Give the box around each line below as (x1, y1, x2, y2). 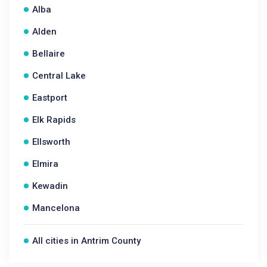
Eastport (32, 92, 67, 103)
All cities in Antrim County (32, 235, 141, 246)
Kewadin (32, 181, 68, 191)
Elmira (32, 159, 58, 169)
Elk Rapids (32, 114, 76, 125)
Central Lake (32, 70, 86, 81)
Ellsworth (32, 136, 70, 147)
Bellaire (32, 48, 65, 59)
